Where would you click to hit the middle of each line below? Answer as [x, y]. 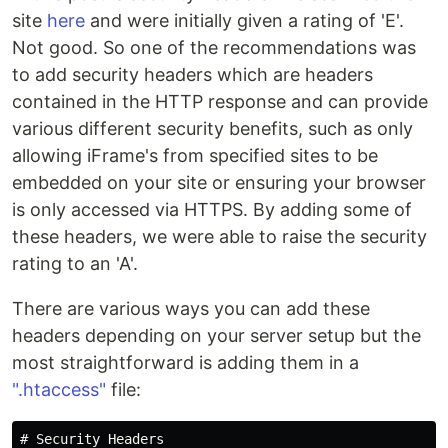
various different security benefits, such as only [212, 128]
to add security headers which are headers [192, 74]
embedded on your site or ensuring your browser [219, 182]
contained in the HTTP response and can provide [220, 101]
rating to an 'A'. [75, 263]
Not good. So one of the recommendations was [214, 47]
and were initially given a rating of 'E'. [244, 20]
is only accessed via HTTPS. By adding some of [212, 209]
